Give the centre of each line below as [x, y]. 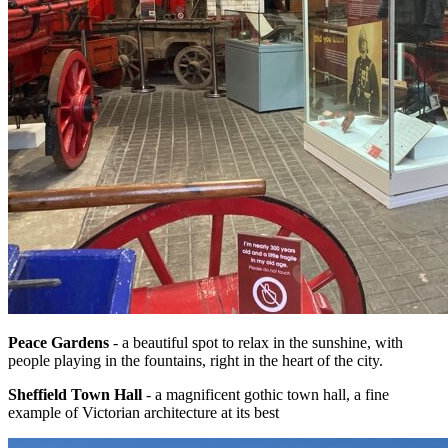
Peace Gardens [58, 343]
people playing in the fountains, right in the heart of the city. [195, 361]
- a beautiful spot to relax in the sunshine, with [256, 343]
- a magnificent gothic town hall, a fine [265, 395]
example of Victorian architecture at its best [143, 413]
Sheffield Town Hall [75, 395]
